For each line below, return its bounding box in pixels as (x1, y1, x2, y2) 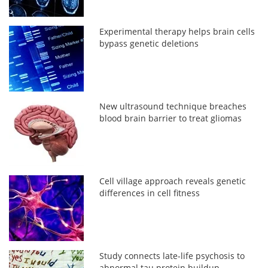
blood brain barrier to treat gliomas (99, 112, 242, 124)
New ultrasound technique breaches (99, 100, 247, 112)
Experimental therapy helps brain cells (99, 25, 255, 37)
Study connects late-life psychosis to (99, 249, 245, 261)
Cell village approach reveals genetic (99, 175, 246, 187)
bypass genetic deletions (99, 37, 199, 49)
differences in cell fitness (99, 187, 200, 199)
